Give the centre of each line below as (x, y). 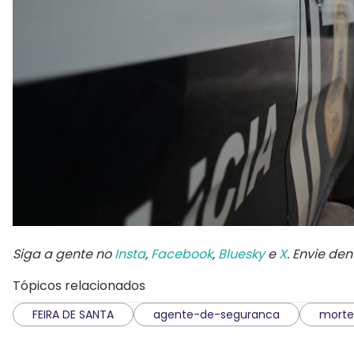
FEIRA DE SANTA (73, 314)
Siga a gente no (64, 254)
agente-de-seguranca (217, 314)
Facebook (182, 254)
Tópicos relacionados (79, 285)
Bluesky (241, 254)
